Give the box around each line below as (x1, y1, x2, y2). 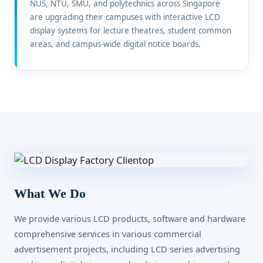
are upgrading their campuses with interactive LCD (30, 12, 220, 22)
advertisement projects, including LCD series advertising (14, 243, 240, 255)
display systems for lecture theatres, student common (30, 25, 231, 36)
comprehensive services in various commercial (14, 228, 201, 240)
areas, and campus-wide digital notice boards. (30, 39, 201, 49)
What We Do (14, 186, 86, 201)
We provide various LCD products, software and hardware (14, 213, 245, 224)
